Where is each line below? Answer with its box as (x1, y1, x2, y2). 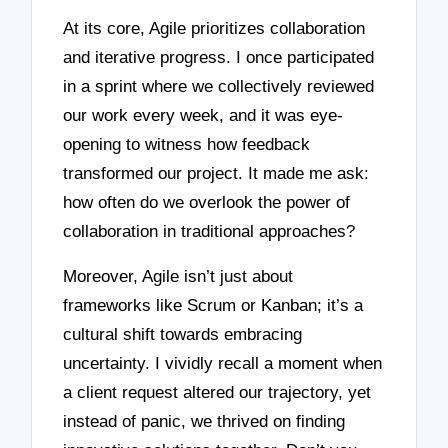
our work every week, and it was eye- (63, 106, 344, 126)
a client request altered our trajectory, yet (63, 382, 372, 402)
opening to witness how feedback (63, 135, 311, 155)
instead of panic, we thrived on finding (63, 411, 346, 431)
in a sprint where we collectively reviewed (63, 77, 375, 97)
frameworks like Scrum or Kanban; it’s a (63, 295, 364, 315)
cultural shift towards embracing (63, 324, 303, 344)
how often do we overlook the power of (63, 193, 351, 213)
